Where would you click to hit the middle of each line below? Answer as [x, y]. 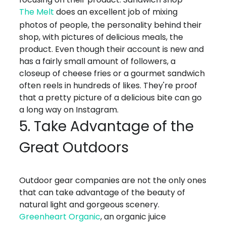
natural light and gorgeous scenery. [90, 205]
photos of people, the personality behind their [111, 25]
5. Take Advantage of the [107, 127]
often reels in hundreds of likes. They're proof [108, 86]
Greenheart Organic [60, 217]
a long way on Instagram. [69, 110]
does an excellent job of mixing [116, 12]
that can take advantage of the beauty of [102, 193]
